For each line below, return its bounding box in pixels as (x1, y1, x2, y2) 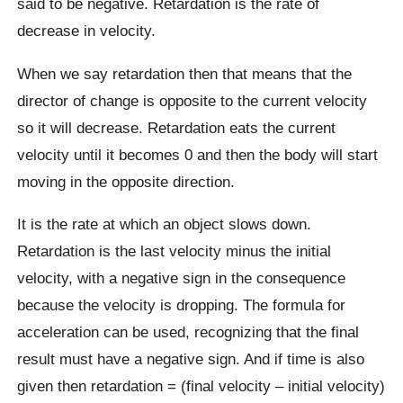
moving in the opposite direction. (17, 172, 236, 191)
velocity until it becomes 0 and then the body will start (17, 145, 379, 164)
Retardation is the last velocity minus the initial (17, 241, 332, 260)
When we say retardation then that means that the (17, 64, 353, 83)
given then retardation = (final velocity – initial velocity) (17, 376, 386, 395)
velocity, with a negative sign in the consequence (17, 268, 346, 287)
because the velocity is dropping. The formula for (17, 295, 346, 314)
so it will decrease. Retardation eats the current (17, 118, 336, 137)
